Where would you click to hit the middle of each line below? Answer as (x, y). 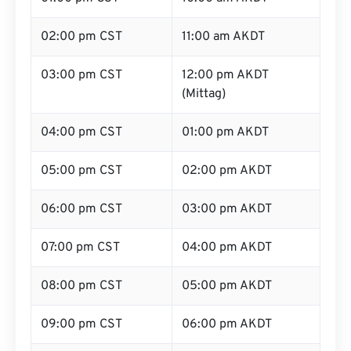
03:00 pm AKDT (227, 209)
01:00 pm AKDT (225, 132)
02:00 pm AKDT (227, 171)
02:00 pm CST (81, 37)
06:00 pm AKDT (227, 324)
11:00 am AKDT (223, 37)
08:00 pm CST (81, 286)
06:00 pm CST (81, 209)
